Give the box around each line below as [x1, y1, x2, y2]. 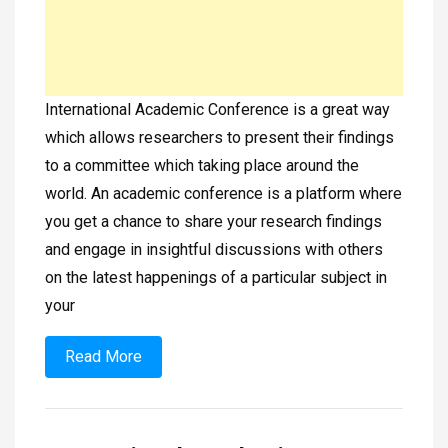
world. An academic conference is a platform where [45, 184, 402, 204]
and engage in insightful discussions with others [45, 240, 383, 260]
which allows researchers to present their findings [45, 128, 394, 148]
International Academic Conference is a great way [45, 100, 390, 120]
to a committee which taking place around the [45, 156, 359, 176]
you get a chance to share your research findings [45, 212, 382, 232]
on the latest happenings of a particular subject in [45, 268, 387, 288]
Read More [65, 347, 142, 367]
